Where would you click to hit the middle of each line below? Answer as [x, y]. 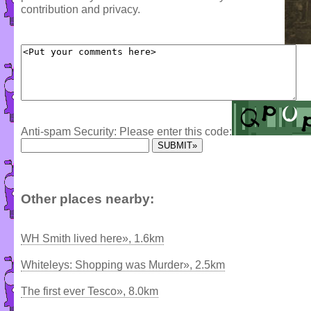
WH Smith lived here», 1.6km [92, 238]
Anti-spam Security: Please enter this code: [126, 132]
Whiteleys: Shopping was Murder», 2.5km [123, 264]
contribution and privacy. [81, 10]
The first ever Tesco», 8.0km [90, 291]
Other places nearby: [87, 199]
